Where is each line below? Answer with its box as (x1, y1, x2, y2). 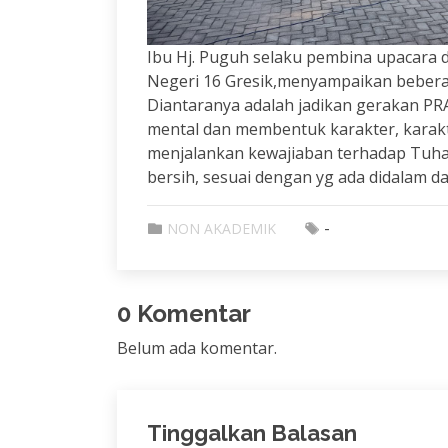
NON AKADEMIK (167, 219, 276, 238)
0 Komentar (117, 299, 251, 328)
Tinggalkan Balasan (147, 420, 357, 446)
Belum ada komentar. (117, 337, 277, 359)
